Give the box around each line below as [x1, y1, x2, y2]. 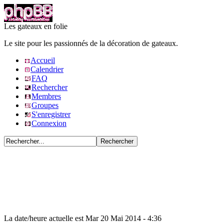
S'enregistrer [31, 110, 70, 118]
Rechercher [31, 83, 67, 91]
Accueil [30, 56, 55, 64]
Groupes [31, 101, 58, 109]
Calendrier [30, 65, 63, 73]
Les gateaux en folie [4, 22, 67, 30]
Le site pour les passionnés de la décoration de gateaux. [4, 39, 178, 47]
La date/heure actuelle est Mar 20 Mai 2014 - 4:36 [4, 214, 161, 222]
